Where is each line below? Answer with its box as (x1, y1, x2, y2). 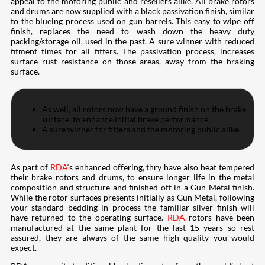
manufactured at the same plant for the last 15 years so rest (11, 222, 254, 233)
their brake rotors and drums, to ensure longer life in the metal (11, 172, 254, 183)
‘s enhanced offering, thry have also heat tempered (67, 162, 255, 173)
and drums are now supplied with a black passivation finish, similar (11, 6, 254, 17)
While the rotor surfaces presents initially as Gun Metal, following (11, 192, 254, 203)
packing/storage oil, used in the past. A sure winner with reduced (11, 36, 254, 47)
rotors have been (185, 212, 255, 223)
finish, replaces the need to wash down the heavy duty (11, 26, 254, 37)
